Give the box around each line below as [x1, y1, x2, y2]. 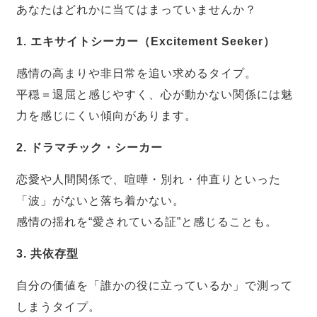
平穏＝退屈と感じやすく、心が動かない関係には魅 [16, 88, 294, 100]
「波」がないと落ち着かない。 [16, 194, 185, 207]
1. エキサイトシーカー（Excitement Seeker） [16, 35, 276, 47]
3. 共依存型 [16, 247, 79, 260]
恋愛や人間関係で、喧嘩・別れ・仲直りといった [16, 173, 282, 185]
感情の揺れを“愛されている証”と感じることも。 [16, 215, 278, 228]
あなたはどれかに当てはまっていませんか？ [16, 3, 258, 16]
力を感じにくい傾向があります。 [16, 109, 197, 122]
